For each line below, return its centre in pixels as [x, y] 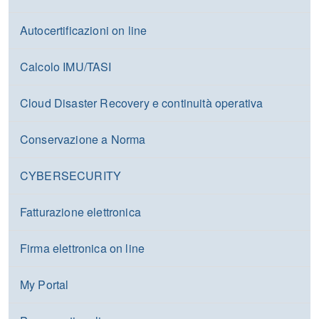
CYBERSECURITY [71, 176]
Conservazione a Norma [83, 139]
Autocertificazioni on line [84, 30]
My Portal [45, 284]
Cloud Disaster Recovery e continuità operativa [142, 103]
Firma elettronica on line [82, 248]
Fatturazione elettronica [80, 212]
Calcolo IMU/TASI [66, 67]
